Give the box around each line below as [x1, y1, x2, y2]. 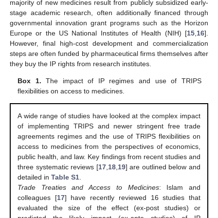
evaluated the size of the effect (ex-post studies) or [18, 204, 200, 212]
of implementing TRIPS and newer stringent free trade [18, 122, 200, 130]
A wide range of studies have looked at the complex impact [18, 112, 200, 120]
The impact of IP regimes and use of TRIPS [41, 76, 201, 85]
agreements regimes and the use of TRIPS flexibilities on [18, 132, 200, 141]
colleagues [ [18, 194, 57, 202]
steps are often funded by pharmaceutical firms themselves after [10, 49, 208, 57]
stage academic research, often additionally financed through [10, 8, 208, 17]
